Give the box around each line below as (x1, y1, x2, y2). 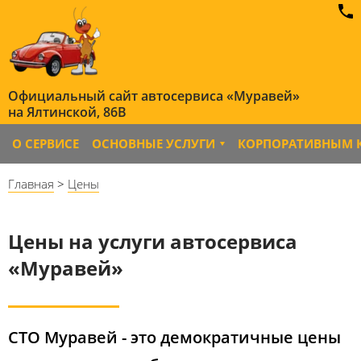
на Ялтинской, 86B (8, 103, 127, 121)
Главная (8, 176, 54, 192)
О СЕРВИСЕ (12, 135, 79, 151)
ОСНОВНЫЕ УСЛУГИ (92, 135, 215, 151)
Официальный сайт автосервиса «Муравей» (8, 87, 300, 105)
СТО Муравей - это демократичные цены (8, 326, 341, 348)
